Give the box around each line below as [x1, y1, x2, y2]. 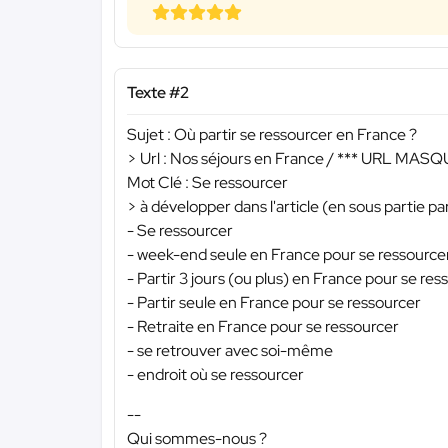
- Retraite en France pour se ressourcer [127, 316, 399, 338]
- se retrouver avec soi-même [127, 340, 333, 362]
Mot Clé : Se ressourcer [127, 172, 288, 194]
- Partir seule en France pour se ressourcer [127, 292, 421, 314]
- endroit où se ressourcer [127, 364, 304, 386]
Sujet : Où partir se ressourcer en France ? [127, 124, 417, 146]
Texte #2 [127, 81, 189, 103]
